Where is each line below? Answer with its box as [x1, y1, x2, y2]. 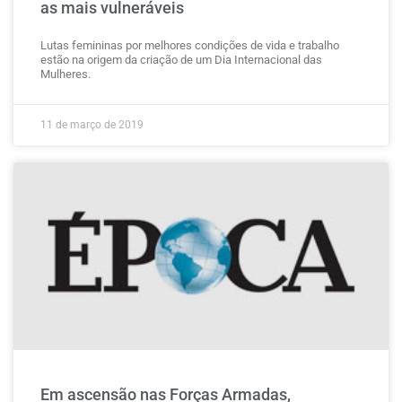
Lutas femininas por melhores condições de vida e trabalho [40, 39, 339, 52]
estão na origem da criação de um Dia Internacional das [40, 53, 322, 66]
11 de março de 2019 [40, 118, 144, 131]
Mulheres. [40, 67, 91, 81]
